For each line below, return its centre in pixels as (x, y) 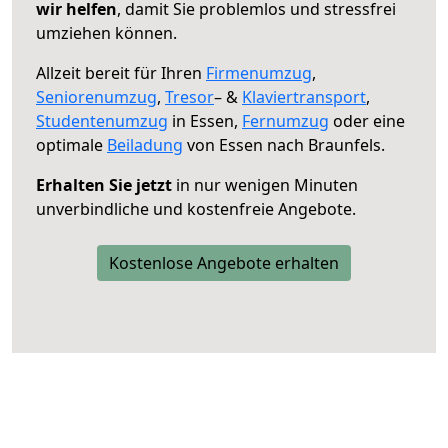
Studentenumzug (102, 120)
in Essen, (205, 120)
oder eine (367, 120)
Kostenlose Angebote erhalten (224, 262)
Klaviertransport (304, 96)
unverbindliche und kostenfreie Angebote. (196, 208)
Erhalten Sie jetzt (104, 184)
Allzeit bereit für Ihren (121, 72)
